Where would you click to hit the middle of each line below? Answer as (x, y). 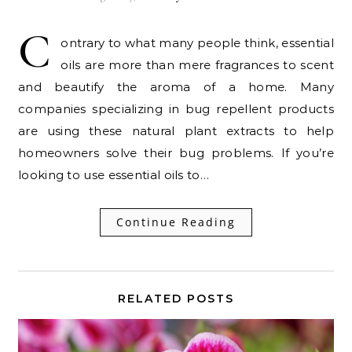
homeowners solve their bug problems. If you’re (176, 152)
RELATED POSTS (176, 298)
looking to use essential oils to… (114, 174)
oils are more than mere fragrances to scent (197, 64)
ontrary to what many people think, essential (197, 42)
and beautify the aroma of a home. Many (176, 86)
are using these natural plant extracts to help (176, 130)
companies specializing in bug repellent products (176, 108)
